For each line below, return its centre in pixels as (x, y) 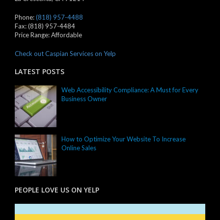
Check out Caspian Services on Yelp (65, 54)
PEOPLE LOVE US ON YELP (57, 190)
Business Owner (84, 99)
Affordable (67, 35)
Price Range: (33, 35)
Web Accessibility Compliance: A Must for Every (130, 90)
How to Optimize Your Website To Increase (124, 139)
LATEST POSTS (40, 72)
